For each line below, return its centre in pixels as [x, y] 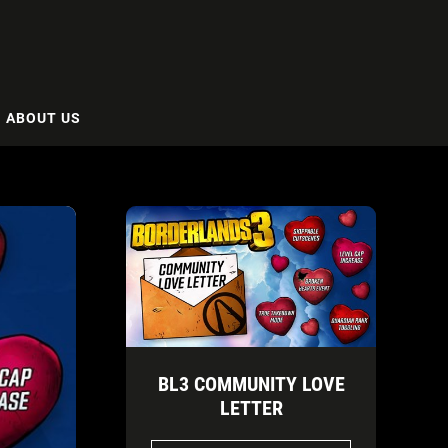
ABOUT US [43, 117]
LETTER [251, 407]
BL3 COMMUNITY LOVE [251, 383]
